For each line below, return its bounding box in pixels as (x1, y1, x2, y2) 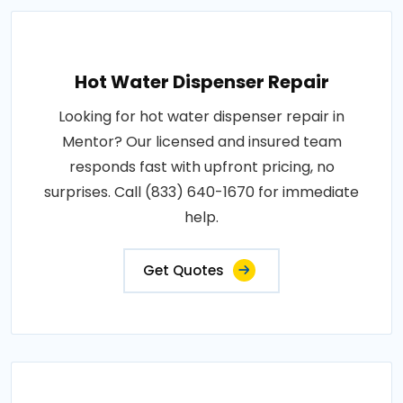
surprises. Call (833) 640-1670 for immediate (44, 182, 359, 202)
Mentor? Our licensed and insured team (61, 131, 342, 152)
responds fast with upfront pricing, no (68, 157, 335, 177)
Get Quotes (143, 261, 224, 280)
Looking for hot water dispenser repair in (58, 106, 345, 127)
